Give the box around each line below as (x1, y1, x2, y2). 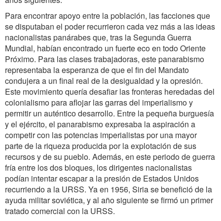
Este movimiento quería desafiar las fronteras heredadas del (5, 86, 215, 97)
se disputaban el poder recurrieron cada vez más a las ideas (5, 21, 215, 32)
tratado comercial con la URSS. (5, 205, 115, 217)
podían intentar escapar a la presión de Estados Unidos (5, 173, 199, 184)
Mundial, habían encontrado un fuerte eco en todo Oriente (5, 42, 206, 54)
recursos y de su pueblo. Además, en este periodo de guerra (5, 151, 215, 162)
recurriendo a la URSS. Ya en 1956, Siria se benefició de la (5, 184, 212, 195)
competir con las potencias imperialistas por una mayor (5, 129, 197, 141)
